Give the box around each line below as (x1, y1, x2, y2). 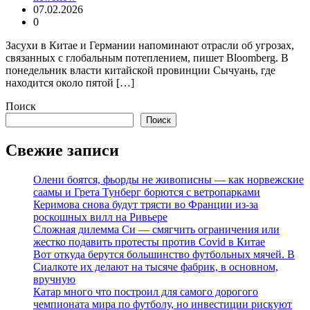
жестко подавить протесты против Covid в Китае (33, 235, 265, 248)
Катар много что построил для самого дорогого (33, 285, 258, 298)
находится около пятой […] (6, 77, 134, 89)
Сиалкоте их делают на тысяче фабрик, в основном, (33, 260, 278, 273)
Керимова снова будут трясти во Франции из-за (33, 198, 258, 210)
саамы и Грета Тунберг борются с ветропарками (33, 185, 260, 198)
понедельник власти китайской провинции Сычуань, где (6, 64, 275, 77)
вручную (33, 273, 75, 285)
